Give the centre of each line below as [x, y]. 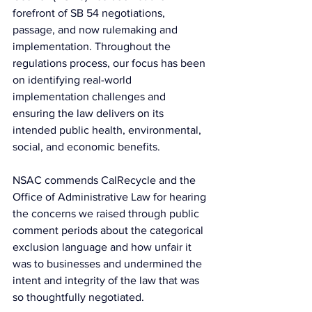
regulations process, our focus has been [110, 63]
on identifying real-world [73, 79]
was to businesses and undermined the [109, 263]
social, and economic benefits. [86, 146]
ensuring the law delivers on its [89, 113]
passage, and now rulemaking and [96, 29]
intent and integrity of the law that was [107, 280]
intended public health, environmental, [108, 130]
